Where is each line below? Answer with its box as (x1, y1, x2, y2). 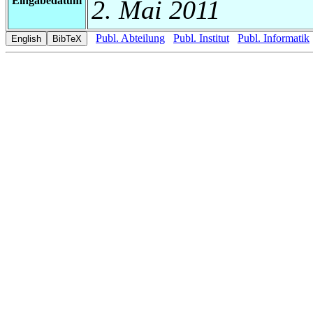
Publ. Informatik (238, 31, 310, 44)
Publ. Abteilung (96, 31, 165, 44)
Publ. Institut (173, 31, 229, 44)
